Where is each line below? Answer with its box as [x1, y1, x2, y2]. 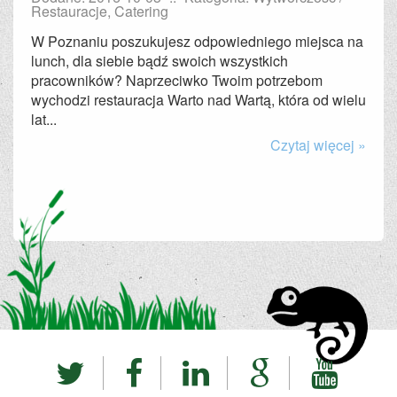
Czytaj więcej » [270, 135, 366, 155]
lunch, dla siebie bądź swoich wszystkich [31, 51, 288, 71]
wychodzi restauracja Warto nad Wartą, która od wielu [31, 90, 366, 110]
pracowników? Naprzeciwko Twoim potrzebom [31, 70, 323, 90]
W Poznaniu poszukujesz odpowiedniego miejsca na [31, 31, 363, 51]
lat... [31, 109, 57, 129]
